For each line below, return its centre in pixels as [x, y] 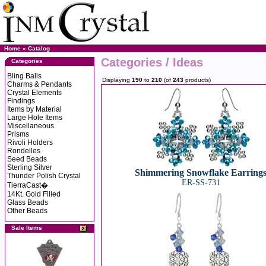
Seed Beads [27, 159]
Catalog [39, 48]
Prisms [18, 134]
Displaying [117, 80]
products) [197, 80]
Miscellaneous [31, 126]
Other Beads [27, 211]
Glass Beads [28, 202]
